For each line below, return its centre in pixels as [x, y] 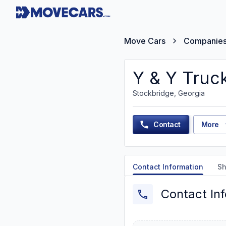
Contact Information [168, 167]
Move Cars [145, 41]
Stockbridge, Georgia [169, 93]
